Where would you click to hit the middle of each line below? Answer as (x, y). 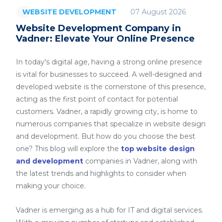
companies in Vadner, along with (140, 161)
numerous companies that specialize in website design (111, 124)
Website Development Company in (98, 28)
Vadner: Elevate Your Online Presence (105, 39)
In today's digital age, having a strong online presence (109, 62)
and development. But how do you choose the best (106, 136)
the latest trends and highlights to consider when (101, 173)
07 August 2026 (158, 12)
